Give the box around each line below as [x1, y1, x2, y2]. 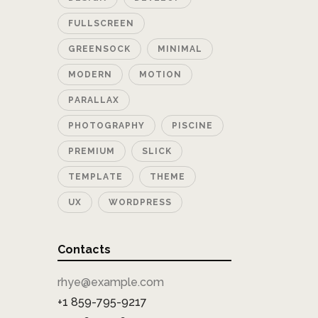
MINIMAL [158, 43, 202, 54]
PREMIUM [68, 146, 115, 156]
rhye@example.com [57, 275, 164, 289]
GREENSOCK [68, 43, 131, 54]
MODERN [68, 69, 112, 79]
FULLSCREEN [68, 18, 134, 28]
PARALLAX [68, 94, 119, 105]
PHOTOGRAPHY [68, 120, 145, 131]
